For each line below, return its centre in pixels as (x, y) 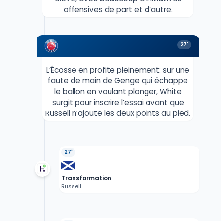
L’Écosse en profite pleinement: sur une (118, 70)
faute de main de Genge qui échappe (118, 81)
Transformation (86, 178)
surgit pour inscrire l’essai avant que (118, 103)
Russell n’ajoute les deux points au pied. (118, 113)
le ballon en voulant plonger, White (118, 92)
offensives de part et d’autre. (118, 10)
